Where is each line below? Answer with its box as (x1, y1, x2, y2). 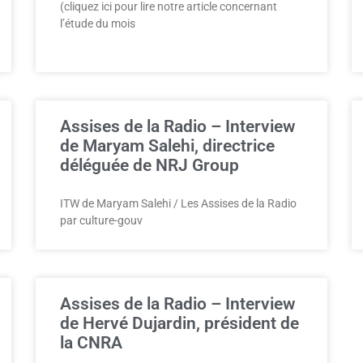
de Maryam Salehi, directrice (60, 136, 275, 156)
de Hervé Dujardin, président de (60, 314, 299, 333)
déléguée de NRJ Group (60, 156, 239, 175)
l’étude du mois (60, 17, 135, 30)
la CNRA (60, 333, 122, 352)
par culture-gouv (60, 214, 143, 227)
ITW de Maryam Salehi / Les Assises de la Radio (60, 197, 297, 210)
